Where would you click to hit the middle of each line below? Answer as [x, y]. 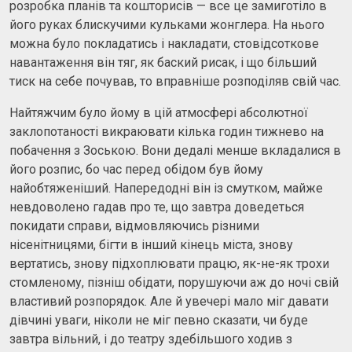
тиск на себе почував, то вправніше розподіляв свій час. [175, 81]
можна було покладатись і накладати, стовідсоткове [164, 43]
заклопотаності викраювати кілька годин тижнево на [167, 131]
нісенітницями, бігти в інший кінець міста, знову [151, 244]
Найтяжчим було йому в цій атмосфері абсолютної [159, 112]
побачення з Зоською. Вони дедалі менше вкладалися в [175, 150]
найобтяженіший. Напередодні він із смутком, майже [166, 188]
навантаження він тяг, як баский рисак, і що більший [163, 62]
